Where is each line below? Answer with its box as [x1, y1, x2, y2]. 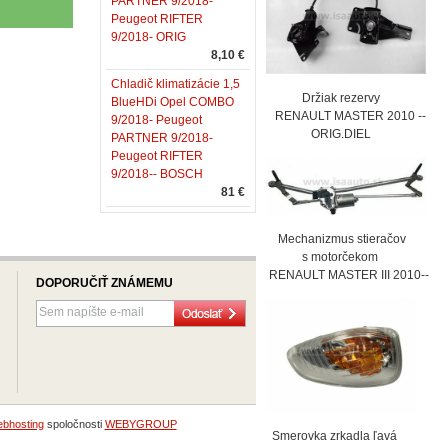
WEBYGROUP [104, 418, 177, 430]
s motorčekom [266, 250, 378, 264]
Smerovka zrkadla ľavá [266, 429, 397, 443]
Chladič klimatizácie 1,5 [111, 77, 240, 91]
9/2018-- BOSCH [111, 167, 203, 181]
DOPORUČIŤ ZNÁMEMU [36, 276, 173, 290]
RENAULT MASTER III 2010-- [266, 268, 429, 282]
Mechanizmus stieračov [266, 232, 406, 246]
